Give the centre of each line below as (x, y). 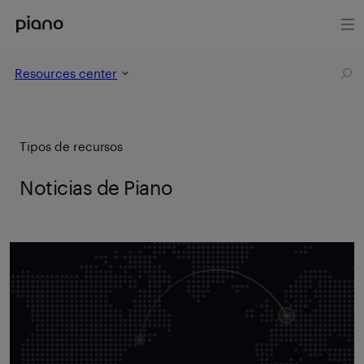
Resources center (66, 73)
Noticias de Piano (96, 187)
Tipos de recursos (71, 146)
